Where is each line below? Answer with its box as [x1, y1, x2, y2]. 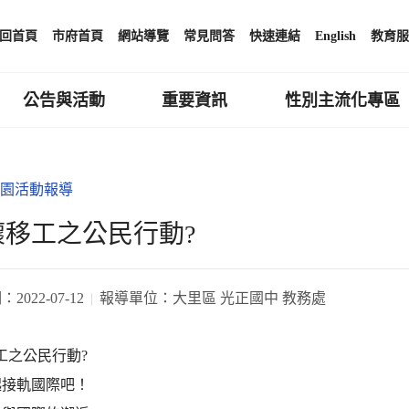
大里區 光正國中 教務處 [173, 289, 326, 306]
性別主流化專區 [285, 90, 401, 110]
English [315, 29, 356, 43]
